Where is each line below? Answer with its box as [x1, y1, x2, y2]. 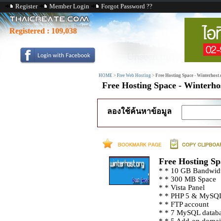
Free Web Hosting [117, 73, 151, 78]
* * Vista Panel [158, 184, 205, 191]
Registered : [9, 27, 51, 35]
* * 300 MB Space [158, 175, 216, 183]
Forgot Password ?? [101, 2, 152, 10]
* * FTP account [158, 200, 209, 208]
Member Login [49, 2, 89, 10]
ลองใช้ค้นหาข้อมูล [107, 107, 172, 115]
